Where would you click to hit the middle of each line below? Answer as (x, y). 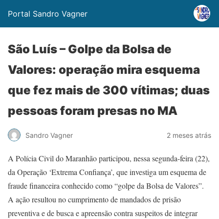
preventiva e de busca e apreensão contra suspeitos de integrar (103, 213)
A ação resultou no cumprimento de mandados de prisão (94, 199)
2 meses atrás (189, 135)
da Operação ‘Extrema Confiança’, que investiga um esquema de (107, 172)
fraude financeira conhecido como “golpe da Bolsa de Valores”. (106, 186)
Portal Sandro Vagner (48, 14)
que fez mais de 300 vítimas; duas (109, 90)
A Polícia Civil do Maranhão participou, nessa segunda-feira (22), (109, 158)
